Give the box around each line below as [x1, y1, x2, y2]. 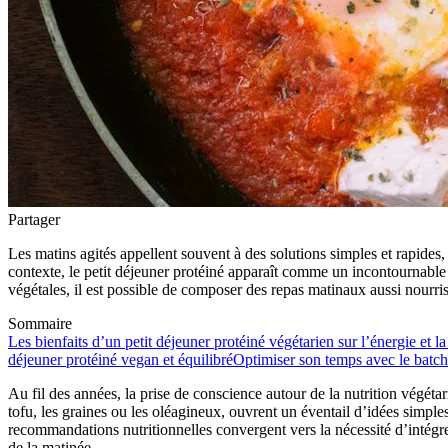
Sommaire [8, 314, 72, 332]
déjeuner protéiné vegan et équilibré [8, 350, 233, 368]
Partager [8, 210, 60, 228]
